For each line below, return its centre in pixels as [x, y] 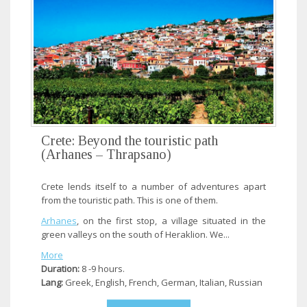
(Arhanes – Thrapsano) [106, 155]
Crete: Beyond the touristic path [130, 141]
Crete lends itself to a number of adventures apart [153, 187]
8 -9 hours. [102, 269]
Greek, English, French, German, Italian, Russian [163, 283]
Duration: [60, 269]
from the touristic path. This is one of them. [130, 200]
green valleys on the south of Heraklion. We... [135, 235]
